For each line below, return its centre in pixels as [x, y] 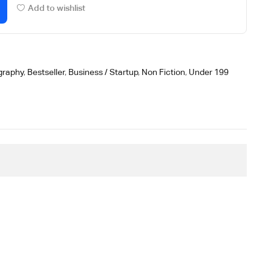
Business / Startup [103, 72]
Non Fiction [164, 72]
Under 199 [209, 72]
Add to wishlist [56, 8]
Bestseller [46, 72]
